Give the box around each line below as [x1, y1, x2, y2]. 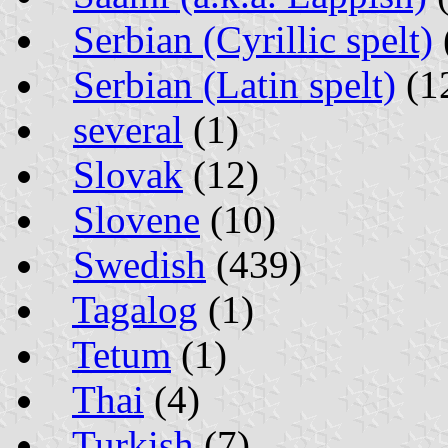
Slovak [73, 152, 183, 196]
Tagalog [72, 287, 198, 331]
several [73, 107, 183, 151]
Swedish [73, 242, 206, 286]
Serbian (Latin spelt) [73, 62, 396, 106]
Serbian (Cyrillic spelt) [73, 17, 433, 61]
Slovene [73, 197, 200, 241]
